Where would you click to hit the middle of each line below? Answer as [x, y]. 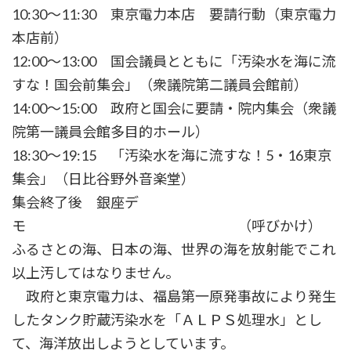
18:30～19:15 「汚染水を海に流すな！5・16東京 [172, 156]
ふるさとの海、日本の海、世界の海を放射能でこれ [174, 250]
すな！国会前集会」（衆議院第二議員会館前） [160, 85]
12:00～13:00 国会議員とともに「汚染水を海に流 [174, 62]
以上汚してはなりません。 [96, 273]
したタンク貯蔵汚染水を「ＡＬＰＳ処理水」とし [167, 320]
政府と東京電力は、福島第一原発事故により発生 [174, 297]
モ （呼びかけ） [167, 226]
